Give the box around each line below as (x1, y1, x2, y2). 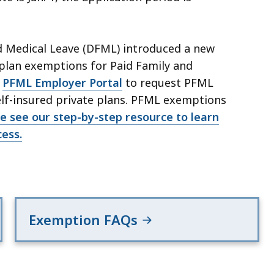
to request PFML (122, 75, 213, 91)
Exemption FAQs (29, 210, 142, 229)
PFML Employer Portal (2, 75, 122, 91)
